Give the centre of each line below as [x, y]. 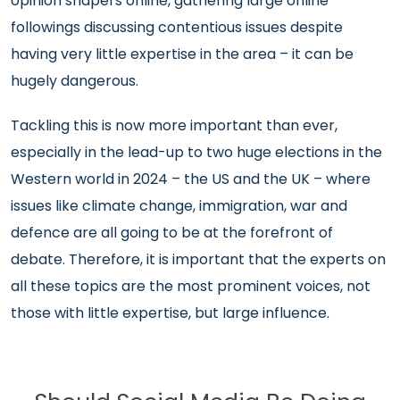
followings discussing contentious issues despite [177, 27]
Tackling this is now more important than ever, [174, 125]
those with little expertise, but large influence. [170, 313]
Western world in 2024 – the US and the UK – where [191, 179]
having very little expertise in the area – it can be [182, 54]
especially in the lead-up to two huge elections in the [196, 152]
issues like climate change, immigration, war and [179, 206]
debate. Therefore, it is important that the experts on [198, 259]
